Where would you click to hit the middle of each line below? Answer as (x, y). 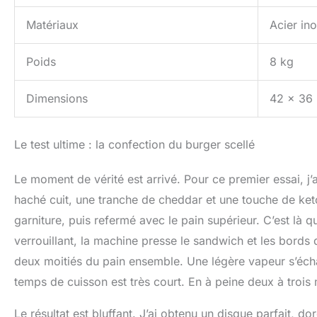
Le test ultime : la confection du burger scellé (134, 145)
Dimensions (57, 99)
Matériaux (52, 25)
